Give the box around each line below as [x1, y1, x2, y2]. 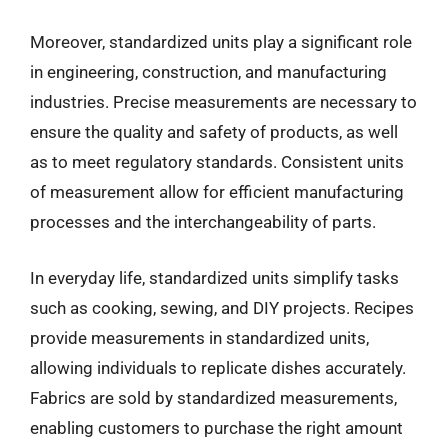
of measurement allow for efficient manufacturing [30, 182, 404, 202]
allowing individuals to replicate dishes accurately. [30, 357, 406, 378]
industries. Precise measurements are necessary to [30, 92, 417, 112]
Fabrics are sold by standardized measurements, [30, 387, 397, 408]
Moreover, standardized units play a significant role [30, 32, 412, 52]
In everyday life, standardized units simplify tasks [30, 267, 399, 288]
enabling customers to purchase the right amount [30, 417, 403, 438]
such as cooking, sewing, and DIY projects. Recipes [30, 297, 414, 318]
